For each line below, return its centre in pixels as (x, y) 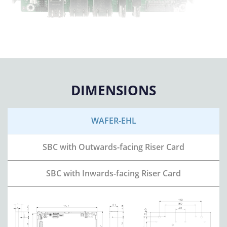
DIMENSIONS (113, 90)
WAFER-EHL (113, 120)
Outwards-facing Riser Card (131, 147)
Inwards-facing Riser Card (131, 173)
